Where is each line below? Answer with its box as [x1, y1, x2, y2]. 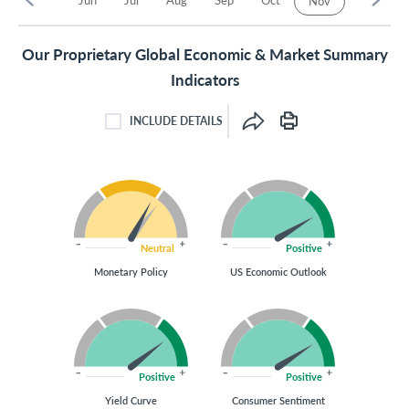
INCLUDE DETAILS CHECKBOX [130, 128, 286, 143]
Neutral [140, 241, 174, 255]
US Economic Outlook [229, 265, 327, 278]
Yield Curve [105, 393, 157, 407]
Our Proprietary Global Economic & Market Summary [21, 43, 388, 65]
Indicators [170, 68, 239, 90]
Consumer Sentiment [231, 393, 325, 407]
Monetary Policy [94, 265, 168, 278]
